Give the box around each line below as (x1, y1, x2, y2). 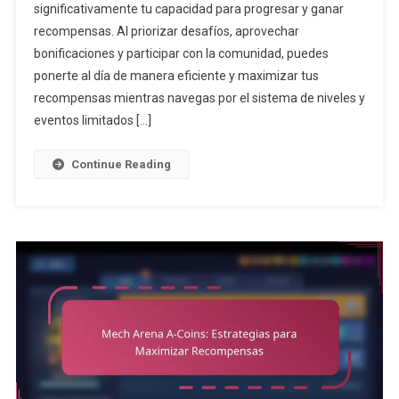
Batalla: (313, 23, 351, 37)
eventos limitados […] (33, 112, 151, 127)
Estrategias (313, 44, 371, 58)
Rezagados (313, 85, 373, 99)
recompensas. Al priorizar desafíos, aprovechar (33, 23, 299, 38)
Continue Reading (70, 157, 171, 171)
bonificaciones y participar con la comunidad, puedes (33, 45, 329, 61)
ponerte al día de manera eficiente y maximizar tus (33, 68, 319, 83)
